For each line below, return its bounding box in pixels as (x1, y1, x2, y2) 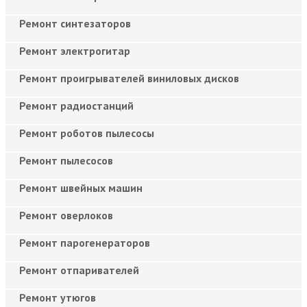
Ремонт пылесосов (19, 153, 113, 167)
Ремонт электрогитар (19, 43, 130, 58)
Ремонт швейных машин (19, 180, 143, 195)
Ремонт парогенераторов (19, 235, 150, 249)
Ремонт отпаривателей (19, 262, 139, 277)
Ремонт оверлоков (19, 208, 113, 222)
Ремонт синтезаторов (19, 16, 131, 30)
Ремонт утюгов (19, 290, 96, 304)
